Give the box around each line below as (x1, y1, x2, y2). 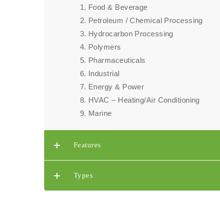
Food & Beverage (88, 3, 148, 11)
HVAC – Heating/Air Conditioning (88, 96, 200, 104)
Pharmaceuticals (88, 56, 146, 64)
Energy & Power (88, 82, 144, 91)
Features (74, 141, 101, 149)
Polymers (88, 43, 121, 51)
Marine (88, 109, 112, 117)
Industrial (88, 69, 120, 78)
